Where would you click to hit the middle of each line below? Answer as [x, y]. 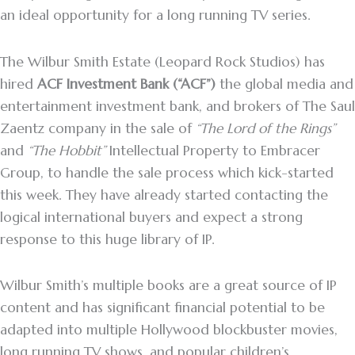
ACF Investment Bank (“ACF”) [126, 84]
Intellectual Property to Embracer [213, 150]
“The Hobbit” [67, 150]
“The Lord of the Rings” [263, 128]
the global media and [284, 84]
